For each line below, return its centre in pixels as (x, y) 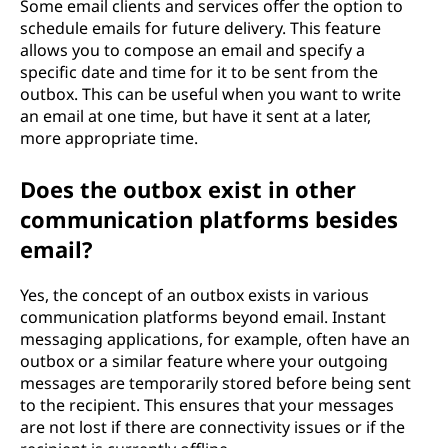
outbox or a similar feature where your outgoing (204, 360)
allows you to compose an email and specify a (192, 49)
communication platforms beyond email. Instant (203, 316)
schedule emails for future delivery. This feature (200, 27)
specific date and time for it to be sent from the (199, 71)
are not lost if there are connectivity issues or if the (212, 426)
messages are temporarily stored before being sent (215, 382)
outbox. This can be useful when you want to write (210, 93)
